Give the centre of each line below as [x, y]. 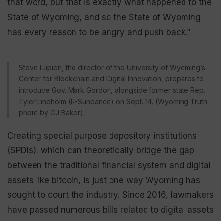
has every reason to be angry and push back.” [99, 32]
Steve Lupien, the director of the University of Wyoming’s [112, 67]
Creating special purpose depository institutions [102, 135]
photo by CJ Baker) [51, 112]
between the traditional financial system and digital [109, 165]
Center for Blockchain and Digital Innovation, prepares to [111, 78]
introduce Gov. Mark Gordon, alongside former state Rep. [112, 90]
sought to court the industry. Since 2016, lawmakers [110, 195]
